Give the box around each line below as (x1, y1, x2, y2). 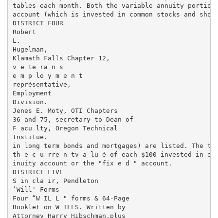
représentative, (12, 80, 71, 88)
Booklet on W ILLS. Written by (12, 203, 126, 211)
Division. (12, 98, 48, 106)
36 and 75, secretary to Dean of (12, 115, 133, 123)
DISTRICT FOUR (12, 19, 63, 27)
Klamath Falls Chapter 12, (12, 54, 110, 62)
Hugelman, (12, 45, 48, 53)
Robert (12, 28, 36, 36)
